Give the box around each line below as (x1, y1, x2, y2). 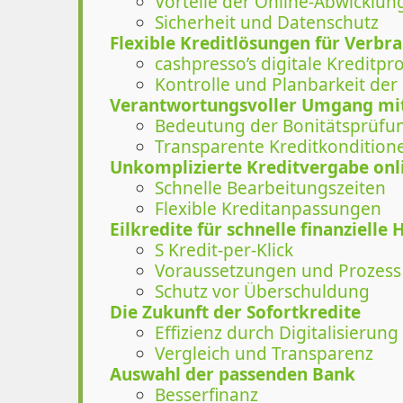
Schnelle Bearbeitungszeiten (155, 175, 386, 200)
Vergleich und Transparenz (155, 341, 373, 365)
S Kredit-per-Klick (155, 237, 293, 262)
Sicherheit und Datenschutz (155, 10, 379, 34)
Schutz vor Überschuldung (155, 279, 370, 303)
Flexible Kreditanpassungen (155, 196, 381, 220)
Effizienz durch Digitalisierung (155, 320, 399, 345)
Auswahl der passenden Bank (110, 362, 355, 386)
